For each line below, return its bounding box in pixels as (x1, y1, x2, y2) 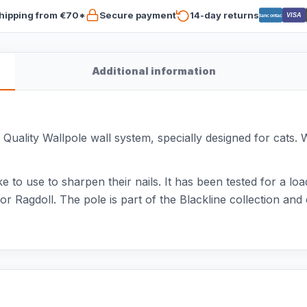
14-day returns (189, 9, 259, 21)
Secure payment (99, 9, 176, 21)
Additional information (91, 65, 216, 77)
